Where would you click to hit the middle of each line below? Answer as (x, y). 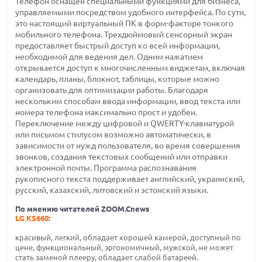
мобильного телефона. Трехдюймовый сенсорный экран (124, 35)
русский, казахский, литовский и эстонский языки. (112, 190)
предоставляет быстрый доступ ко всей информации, (118, 46)
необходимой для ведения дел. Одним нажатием (109, 57)
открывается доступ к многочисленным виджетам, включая (130, 68)
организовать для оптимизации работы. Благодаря (112, 90)
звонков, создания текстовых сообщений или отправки (122, 157)
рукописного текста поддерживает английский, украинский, (130, 179)
